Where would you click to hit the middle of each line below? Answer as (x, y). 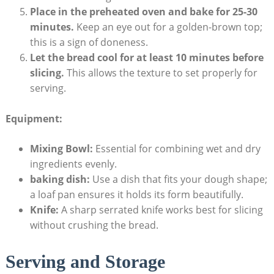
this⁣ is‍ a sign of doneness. (89, 43)
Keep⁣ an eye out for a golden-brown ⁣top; (168, 27)
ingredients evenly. (73, 164)
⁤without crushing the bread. (94, 225)
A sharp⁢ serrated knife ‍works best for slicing (161, 210)
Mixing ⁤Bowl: (61, 149)
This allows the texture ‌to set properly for (161, 73)
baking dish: (60, 180)
